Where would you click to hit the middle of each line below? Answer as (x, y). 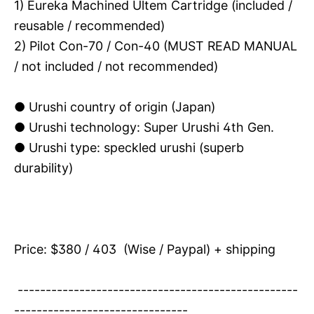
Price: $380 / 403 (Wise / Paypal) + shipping (145, 249)
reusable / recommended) (89, 26)
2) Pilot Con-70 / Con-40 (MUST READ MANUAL (156, 46)
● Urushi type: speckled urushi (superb (129, 148)
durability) (43, 168)
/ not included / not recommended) (116, 66)
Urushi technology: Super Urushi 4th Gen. (150, 127)
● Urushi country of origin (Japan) (122, 107)
